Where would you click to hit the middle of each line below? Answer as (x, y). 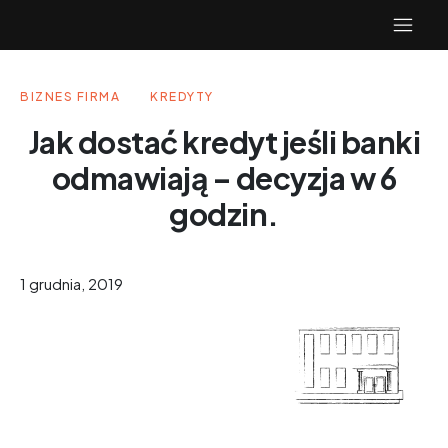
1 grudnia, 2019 (71, 283)
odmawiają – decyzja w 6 (224, 178)
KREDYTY (182, 96)
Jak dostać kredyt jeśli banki (224, 142)
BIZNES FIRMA (70, 96)
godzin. (224, 214)
